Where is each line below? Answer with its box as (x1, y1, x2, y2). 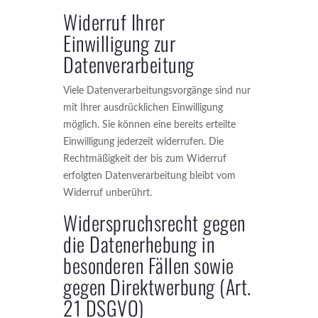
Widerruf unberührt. (63, 188, 152, 198)
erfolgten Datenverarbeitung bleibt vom (63, 171, 236, 181)
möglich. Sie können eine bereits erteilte (63, 120, 236, 130)
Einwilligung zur (63, 28, 175, 57)
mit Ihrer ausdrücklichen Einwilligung (63, 103, 223, 113)
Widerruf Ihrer (63, 7, 165, 36)
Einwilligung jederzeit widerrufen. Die (63, 137, 224, 147)
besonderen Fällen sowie (63, 251, 234, 280)
